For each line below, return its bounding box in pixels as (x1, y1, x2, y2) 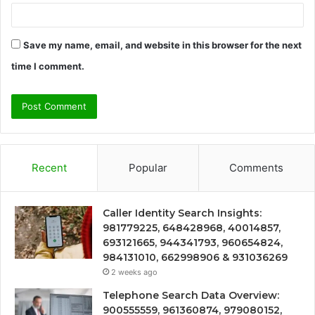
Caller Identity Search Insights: (103, 206, 262, 219)
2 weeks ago (111, 266, 157, 277)
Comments (229, 160, 284, 174)
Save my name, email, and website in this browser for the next (23, 39, 302, 51)
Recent (31, 160, 67, 174)
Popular (128, 160, 167, 174)
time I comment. (11, 60, 84, 72)
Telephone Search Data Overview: (103, 288, 279, 302)
